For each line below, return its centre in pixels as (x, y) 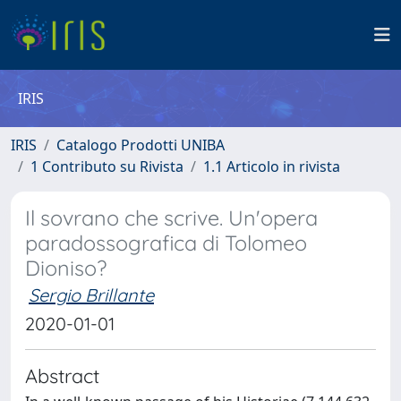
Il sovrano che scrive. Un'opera (171, 218)
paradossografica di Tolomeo (166, 243)
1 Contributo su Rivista (107, 166)
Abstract (62, 375)
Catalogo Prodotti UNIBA (141, 145)
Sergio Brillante (91, 295)
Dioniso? (66, 268)
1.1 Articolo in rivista (272, 166)
